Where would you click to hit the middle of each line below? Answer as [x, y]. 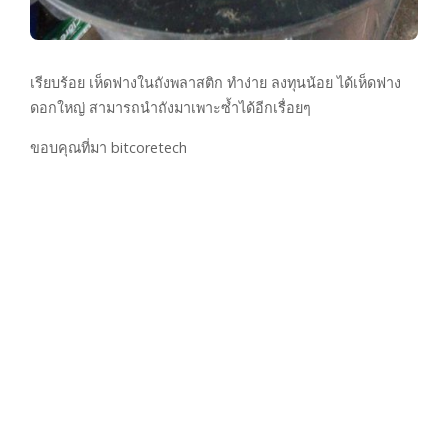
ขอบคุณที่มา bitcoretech [108, 148]
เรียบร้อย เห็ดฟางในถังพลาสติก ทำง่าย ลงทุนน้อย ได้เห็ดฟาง [215, 83]
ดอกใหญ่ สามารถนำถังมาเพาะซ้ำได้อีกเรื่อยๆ [170, 108]
